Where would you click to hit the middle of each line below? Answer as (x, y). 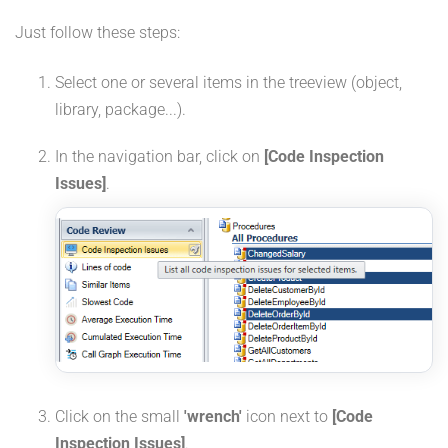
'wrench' (213, 417)
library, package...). (120, 110)
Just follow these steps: (97, 33)
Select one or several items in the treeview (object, (228, 83)
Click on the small (119, 417)
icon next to (287, 417)
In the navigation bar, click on (159, 157)
